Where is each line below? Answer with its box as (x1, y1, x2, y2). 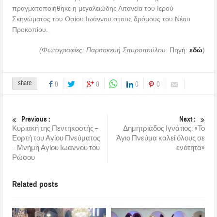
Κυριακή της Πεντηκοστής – (12, 124, 99, 133)
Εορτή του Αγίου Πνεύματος (12, 133, 101, 143)
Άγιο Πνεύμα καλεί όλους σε (116, 133, 205, 143)
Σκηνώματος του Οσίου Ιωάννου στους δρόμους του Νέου (12, 15, 191, 23)
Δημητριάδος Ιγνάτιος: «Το (123, 124, 205, 133)
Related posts (12, 179, 59, 189)
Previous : (21, 114, 51, 124)
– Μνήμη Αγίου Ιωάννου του (12, 143, 100, 153)
